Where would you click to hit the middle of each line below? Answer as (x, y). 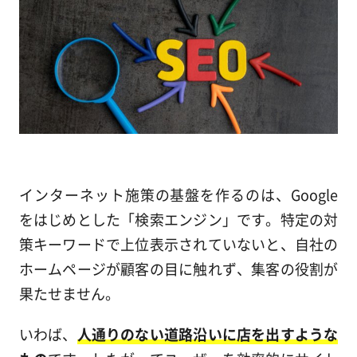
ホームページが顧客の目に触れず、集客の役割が (178, 268)
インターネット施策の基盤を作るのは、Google (178, 194)
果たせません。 (69, 293)
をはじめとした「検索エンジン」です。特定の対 (178, 219)
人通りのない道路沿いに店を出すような (208, 333)
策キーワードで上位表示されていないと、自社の (178, 243)
